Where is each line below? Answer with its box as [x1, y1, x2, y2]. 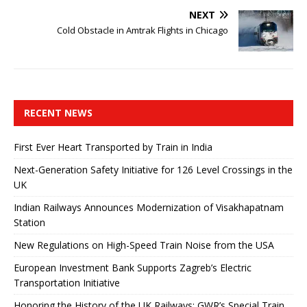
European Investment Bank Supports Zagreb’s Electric [14, 260, 251, 274]
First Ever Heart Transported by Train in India [14, 140, 212, 153]
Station [14, 215, 45, 229]
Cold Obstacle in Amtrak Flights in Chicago [57, 23, 228, 36]
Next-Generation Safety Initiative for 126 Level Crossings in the [14, 162, 293, 176]
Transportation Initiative [14, 275, 120, 289]
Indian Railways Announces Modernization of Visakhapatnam [14, 200, 284, 214]
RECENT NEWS [24, 106, 93, 119]
